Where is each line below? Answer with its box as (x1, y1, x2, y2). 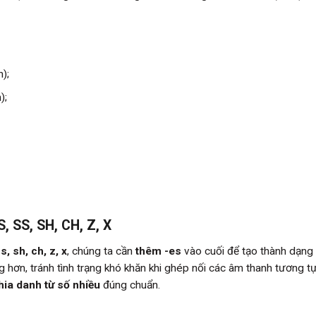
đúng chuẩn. (100, 279, 160, 292)
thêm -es (135, 245, 181, 258)
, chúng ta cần (67, 245, 135, 258)
